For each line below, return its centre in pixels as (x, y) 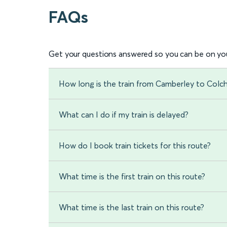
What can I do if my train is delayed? (124, 115)
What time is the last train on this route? (131, 207)
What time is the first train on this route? (132, 177)
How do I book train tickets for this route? (135, 146)
